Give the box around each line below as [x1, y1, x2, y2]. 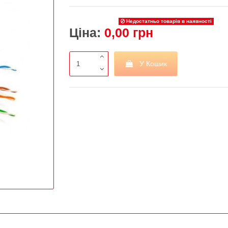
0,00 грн [104, 25, 154, 40]
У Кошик [139, 60, 167, 68]
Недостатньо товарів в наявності [125, 18, 212, 24]
